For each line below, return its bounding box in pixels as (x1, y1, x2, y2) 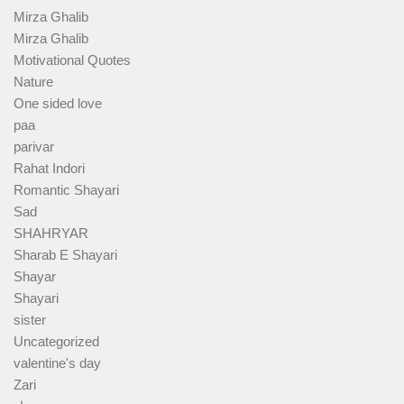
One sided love (14, 96, 102, 112)
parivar (14, 139, 54, 155)
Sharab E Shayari (14, 247, 117, 263)
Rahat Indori (14, 161, 85, 177)
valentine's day (14, 355, 101, 372)
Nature (14, 74, 53, 90)
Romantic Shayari (14, 182, 119, 198)
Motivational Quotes (14, 52, 131, 69)
